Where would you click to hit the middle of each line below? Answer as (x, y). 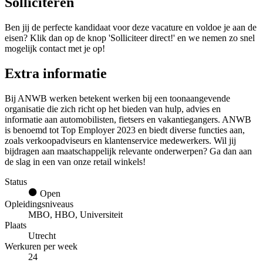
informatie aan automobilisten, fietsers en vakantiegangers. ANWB (128, 120)
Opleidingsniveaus (39, 204)
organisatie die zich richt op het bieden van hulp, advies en (113, 109)
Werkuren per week (41, 247)
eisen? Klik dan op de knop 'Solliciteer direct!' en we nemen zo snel (130, 38)
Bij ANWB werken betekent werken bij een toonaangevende (117, 99)
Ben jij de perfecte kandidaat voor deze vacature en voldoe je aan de (131, 28)
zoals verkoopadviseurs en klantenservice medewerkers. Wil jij (120, 141)
